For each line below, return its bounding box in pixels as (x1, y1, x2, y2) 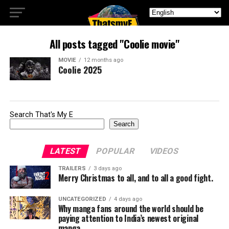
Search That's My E (9, 110, 73, 119)
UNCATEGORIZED (58, 196, 106, 202)
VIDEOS (149, 146, 180, 156)
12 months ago (83, 57, 123, 63)
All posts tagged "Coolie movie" (50, 36, 179, 52)
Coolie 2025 (58, 63, 102, 76)
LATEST (49, 146, 83, 156)
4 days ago (113, 196, 142, 202)
